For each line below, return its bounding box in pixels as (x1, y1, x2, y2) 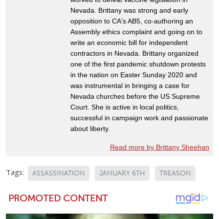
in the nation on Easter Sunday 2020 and (70, 70, 197, 79)
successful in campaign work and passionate (70, 113, 208, 122)
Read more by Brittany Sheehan (110, 143, 209, 151)
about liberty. (70, 124, 110, 132)
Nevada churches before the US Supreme (70, 92, 200, 100)
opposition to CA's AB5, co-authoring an (70, 17, 193, 25)
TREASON (159, 169, 191, 177)
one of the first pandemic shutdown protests (70, 60, 206, 68)
